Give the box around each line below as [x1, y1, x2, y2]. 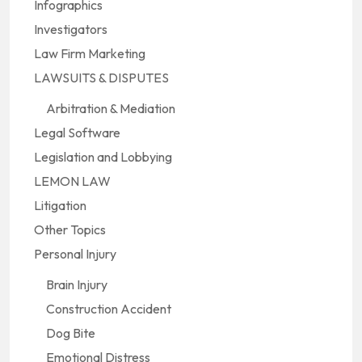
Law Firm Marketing [34, 45, 145, 61]
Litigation [34, 197, 86, 213]
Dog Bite [46, 325, 95, 341]
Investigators [34, 21, 107, 37]
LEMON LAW [34, 173, 111, 189]
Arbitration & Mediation [46, 100, 175, 116]
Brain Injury [46, 276, 107, 293]
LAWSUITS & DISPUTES [34, 69, 169, 86]
